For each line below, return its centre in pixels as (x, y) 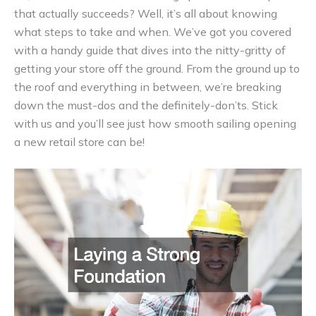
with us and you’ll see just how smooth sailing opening (155, 123)
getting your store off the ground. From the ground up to (157, 68)
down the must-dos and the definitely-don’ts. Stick (146, 105)
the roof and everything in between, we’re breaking (148, 86)
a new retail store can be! (79, 141)
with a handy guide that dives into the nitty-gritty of (150, 50)
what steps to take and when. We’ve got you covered (153, 31)
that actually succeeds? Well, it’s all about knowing (146, 13)
